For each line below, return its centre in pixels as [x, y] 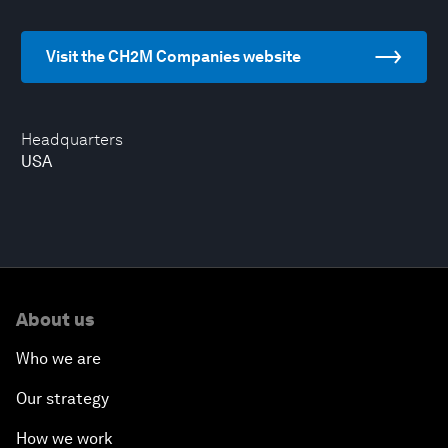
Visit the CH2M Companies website [173, 56]
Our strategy [62, 398]
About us [55, 319]
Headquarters [72, 139]
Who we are [58, 358]
